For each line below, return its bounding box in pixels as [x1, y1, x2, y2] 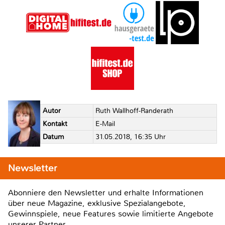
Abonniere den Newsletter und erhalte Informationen [8, 187, 203, 198]
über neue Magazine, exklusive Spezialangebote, [8, 198, 186, 209]
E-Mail [95, 119, 115, 128]
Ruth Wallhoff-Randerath [95, 106, 173, 115]
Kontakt [42, 119, 67, 128]
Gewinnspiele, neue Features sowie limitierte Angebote [8, 208, 213, 219]
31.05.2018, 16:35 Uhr [95, 132, 166, 141]
